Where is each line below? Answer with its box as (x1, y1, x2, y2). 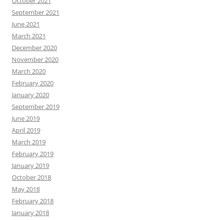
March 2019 (12, 137, 46, 146)
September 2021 (12, 8, 59, 17)
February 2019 (12, 149, 54, 158)
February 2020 (12, 79, 54, 87)
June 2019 (12, 114, 40, 123)
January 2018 (12, 208, 49, 217)
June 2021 (12, 20, 40, 28)
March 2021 (12, 31, 46, 40)
